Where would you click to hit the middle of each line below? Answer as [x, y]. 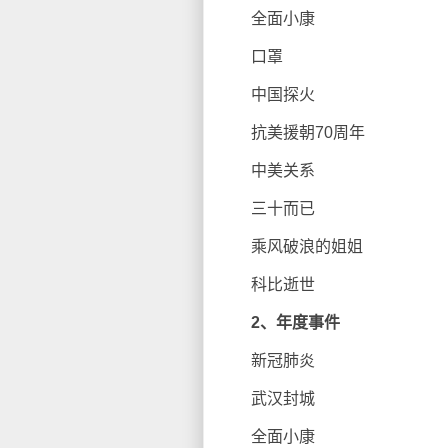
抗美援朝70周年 [292, 132]
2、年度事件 [295, 322]
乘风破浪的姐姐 [291, 246]
